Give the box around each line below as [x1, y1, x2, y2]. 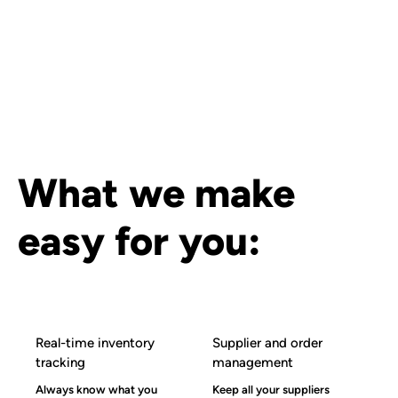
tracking [36, 354, 86, 371]
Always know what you [36, 382, 157, 396]
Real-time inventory [36, 335, 155, 352]
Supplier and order [212, 335, 323, 352]
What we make [18, 169, 295, 218]
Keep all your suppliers [212, 382, 330, 396]
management [212, 354, 294, 371]
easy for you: [18, 217, 261, 266]
